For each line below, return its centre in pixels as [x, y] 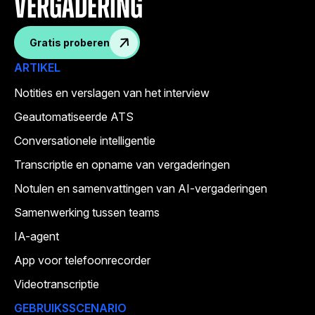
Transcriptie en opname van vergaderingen [122, 165]
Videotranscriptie [57, 284]
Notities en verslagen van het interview [112, 93]
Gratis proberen [69, 42]
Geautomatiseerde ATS [74, 117]
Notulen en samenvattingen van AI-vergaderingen [141, 189]
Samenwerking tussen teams [87, 213]
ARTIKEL [37, 68]
